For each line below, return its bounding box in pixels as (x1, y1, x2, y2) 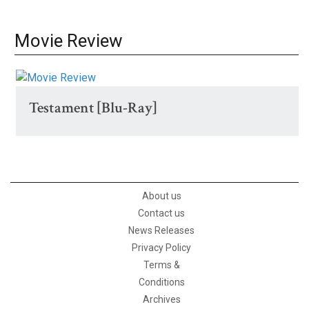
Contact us (138, 207, 185, 219)
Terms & (143, 259, 180, 270)
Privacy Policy (132, 241, 191, 253)
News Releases (128, 224, 195, 236)
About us (141, 190, 181, 201)
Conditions (138, 276, 185, 288)
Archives (142, 293, 181, 305)
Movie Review (14, 30, 123, 51)
